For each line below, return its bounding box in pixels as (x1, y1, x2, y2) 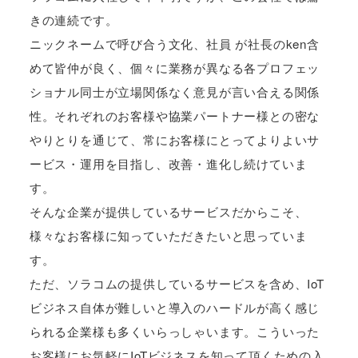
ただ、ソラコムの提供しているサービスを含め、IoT (29, 274, 324, 292)
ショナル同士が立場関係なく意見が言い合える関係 (29, 82, 320, 100)
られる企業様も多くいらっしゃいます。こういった (29, 322, 320, 340)
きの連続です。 (29, 10, 118, 28)
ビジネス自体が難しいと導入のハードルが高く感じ (29, 298, 320, 316)
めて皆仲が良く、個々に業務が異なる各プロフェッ (29, 58, 320, 76)
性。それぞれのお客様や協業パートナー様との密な (29, 106, 320, 124)
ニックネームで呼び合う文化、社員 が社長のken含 (29, 34, 320, 52)
